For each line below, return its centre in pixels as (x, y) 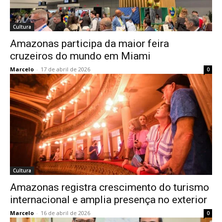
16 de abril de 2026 (65, 213)
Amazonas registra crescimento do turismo (110, 187)
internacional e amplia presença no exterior (109, 200)
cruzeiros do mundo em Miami (80, 56)
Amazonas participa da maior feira (89, 44)
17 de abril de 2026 (65, 69)
